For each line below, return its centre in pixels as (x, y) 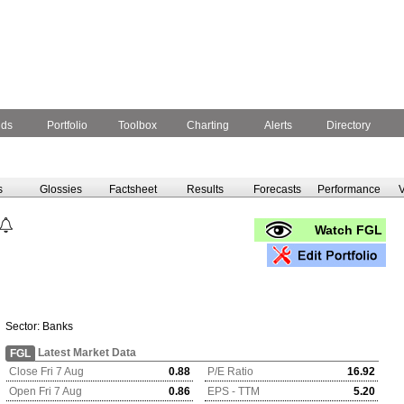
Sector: (24, 326)
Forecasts (277, 189)
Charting (208, 125)
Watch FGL (350, 230)
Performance (349, 189)
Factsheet (133, 189)
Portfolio (67, 125)
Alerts (278, 125)
